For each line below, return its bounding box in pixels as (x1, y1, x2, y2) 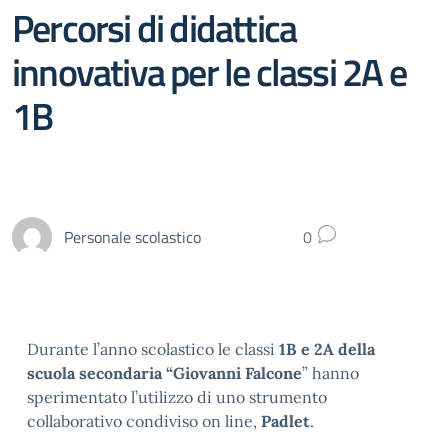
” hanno (302, 363, 359, 383)
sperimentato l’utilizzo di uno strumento (27, 387, 327, 407)
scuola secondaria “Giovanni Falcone (27, 363, 302, 383)
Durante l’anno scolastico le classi (27, 339, 279, 359)
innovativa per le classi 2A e (12, 42, 406, 101)
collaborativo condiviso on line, (27, 411, 261, 431)
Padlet (261, 411, 310, 431)
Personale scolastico (64, 224, 201, 249)
